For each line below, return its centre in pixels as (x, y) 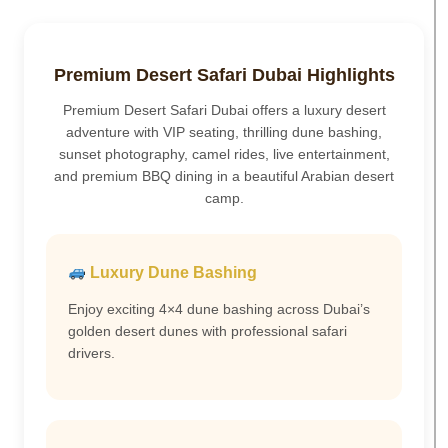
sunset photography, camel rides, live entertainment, (224, 154)
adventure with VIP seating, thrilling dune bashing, (224, 132)
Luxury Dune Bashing (172, 273)
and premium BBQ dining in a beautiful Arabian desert (224, 176)
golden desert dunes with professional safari (207, 330)
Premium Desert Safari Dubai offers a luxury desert (224, 110)
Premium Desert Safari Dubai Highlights (224, 75)
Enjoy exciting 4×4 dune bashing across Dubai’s (219, 308)
